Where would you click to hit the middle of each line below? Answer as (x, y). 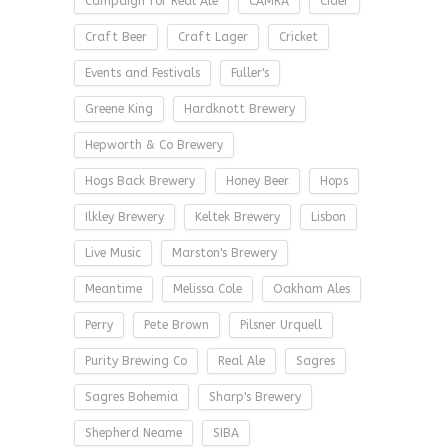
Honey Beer (257, 181)
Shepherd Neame (133, 433)
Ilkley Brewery (124, 217)
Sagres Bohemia (131, 397)
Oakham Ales (311, 289)
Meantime (113, 289)
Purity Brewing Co (136, 361)
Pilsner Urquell (281, 325)
